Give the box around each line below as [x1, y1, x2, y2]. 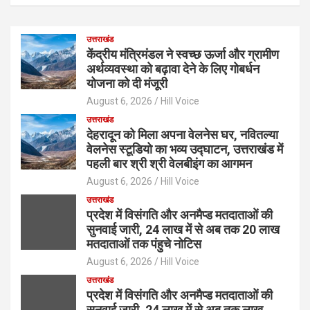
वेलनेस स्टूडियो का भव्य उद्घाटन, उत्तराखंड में [86, 141, 283, 156]
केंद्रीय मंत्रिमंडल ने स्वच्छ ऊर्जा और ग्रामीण [86, 46, 279, 62]
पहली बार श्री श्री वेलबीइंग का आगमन [86, 156, 252, 171]
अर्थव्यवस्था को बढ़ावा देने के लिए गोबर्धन [86, 61, 259, 76]
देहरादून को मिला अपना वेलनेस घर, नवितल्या [86, 127, 278, 142]
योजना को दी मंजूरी [86, 75, 167, 91]
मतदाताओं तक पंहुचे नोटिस [86, 236, 201, 251]
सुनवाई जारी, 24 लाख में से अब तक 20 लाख [86, 221, 280, 237]
